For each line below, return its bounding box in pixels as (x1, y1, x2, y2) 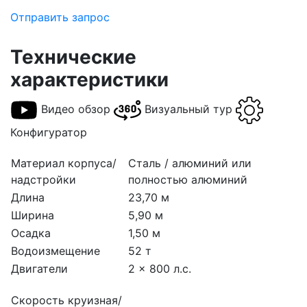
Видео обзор (41, 102, 110, 116)
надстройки (11, 172, 76, 186)
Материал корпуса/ (11, 156, 116, 170)
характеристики (10, 67, 169, 91)
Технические (10, 45, 136, 69)
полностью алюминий (128, 172, 247, 186)
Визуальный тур (145, 102, 232, 116)
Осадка (11, 225, 51, 240)
